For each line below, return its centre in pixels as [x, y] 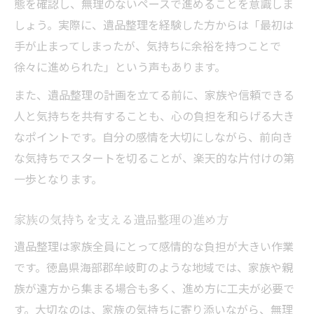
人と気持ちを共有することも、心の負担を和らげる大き [154, 116]
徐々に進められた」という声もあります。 [120, 67]
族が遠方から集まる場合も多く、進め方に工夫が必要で [154, 288]
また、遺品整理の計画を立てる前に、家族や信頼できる [154, 95]
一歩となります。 [58, 179]
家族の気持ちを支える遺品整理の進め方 [121, 219]
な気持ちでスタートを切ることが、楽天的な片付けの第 [154, 158]
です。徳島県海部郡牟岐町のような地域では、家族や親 [153, 267]
